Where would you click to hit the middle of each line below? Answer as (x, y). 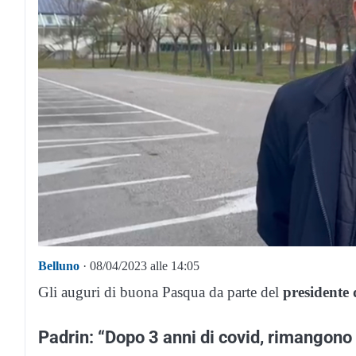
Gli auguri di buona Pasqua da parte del (161, 292)
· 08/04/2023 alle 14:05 (139, 266)
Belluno (59, 266)
